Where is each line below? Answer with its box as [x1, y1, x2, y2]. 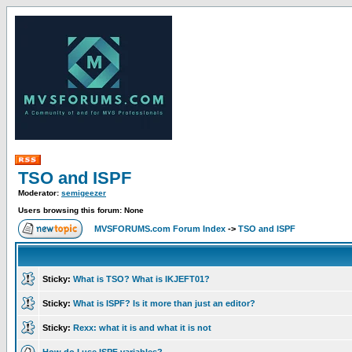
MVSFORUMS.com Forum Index [94, 224, 225, 233]
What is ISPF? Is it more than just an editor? [73, 299, 255, 308]
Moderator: [18, 189, 61, 197]
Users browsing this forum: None [18, 206, 144, 214]
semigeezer [61, 189, 106, 197]
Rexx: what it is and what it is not [73, 323, 211, 332]
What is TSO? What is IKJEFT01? [73, 274, 210, 284]
